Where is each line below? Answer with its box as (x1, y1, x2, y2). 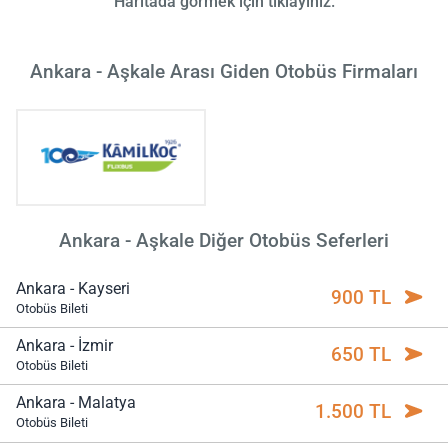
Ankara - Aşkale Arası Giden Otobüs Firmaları (30, 60, 418, 84)
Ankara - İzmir (16, 336, 113, 356)
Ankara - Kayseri (16, 278, 130, 298)
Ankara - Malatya (16, 393, 136, 413)
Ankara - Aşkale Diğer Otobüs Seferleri (59, 229, 389, 253)
